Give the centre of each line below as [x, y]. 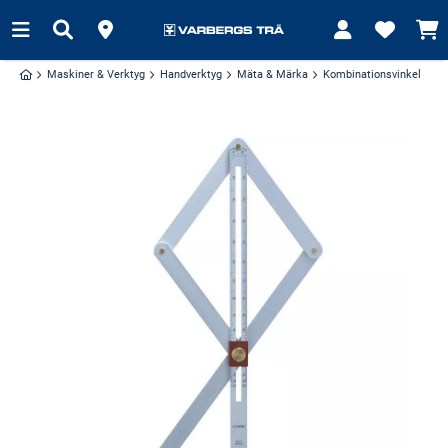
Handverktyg [191, 74]
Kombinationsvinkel [372, 74]
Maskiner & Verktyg [96, 74]
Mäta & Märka [272, 74]
